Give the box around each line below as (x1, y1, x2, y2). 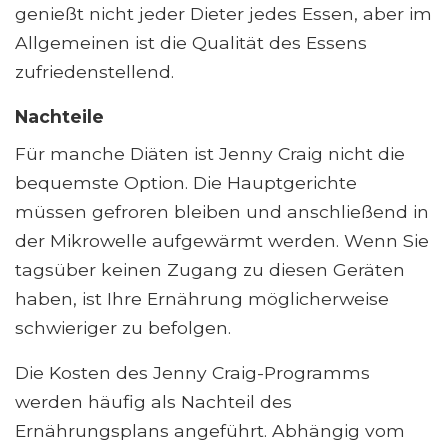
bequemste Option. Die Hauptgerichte (15, 172, 357, 194)
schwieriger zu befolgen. (15, 317, 231, 339)
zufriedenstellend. (15, 61, 174, 83)
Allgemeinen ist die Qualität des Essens (15, 32, 367, 54)
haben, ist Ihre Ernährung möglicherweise (15, 288, 389, 310)
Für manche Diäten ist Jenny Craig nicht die (15, 143, 405, 165)
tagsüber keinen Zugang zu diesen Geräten (15, 259, 405, 281)
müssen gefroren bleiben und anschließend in (15, 201, 429, 223)
